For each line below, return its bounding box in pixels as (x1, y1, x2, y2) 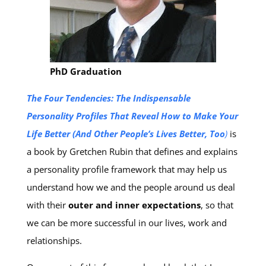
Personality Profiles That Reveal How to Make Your (26, 110, 238, 122)
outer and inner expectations (68, 199, 201, 211)
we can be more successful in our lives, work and (26, 217, 227, 229)
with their (26, 199, 68, 211)
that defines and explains (135, 145, 237, 157)
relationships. (26, 235, 82, 246)
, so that (200, 199, 233, 211)
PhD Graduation (49, 65, 122, 77)
